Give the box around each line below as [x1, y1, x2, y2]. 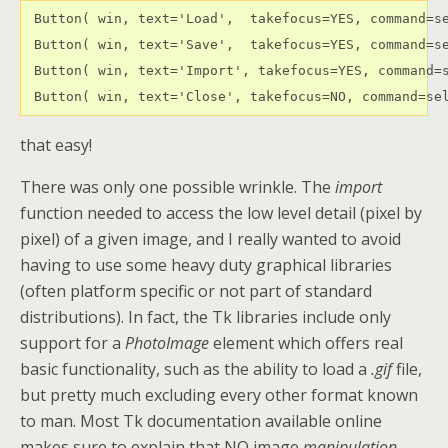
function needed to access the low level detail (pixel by [20, 201, 422, 224]
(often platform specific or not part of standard [20, 279, 372, 302]
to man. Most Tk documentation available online [20, 409, 382, 432]
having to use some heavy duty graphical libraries [20, 253, 392, 276]
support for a [20, 331, 121, 354]
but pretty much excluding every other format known [20, 383, 418, 406]
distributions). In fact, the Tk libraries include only [20, 305, 391, 328]
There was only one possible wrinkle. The [20, 175, 335, 198]
